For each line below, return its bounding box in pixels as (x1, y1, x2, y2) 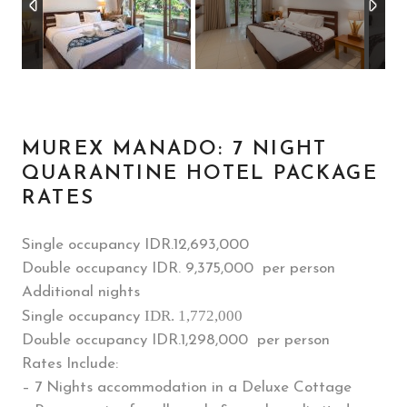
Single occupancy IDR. (22, 237, 174, 253)
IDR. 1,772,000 (144, 307, 243, 324)
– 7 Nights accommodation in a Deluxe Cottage (22, 380, 352, 395)
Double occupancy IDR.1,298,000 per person (22, 333, 330, 348)
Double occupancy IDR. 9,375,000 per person (22, 261, 335, 276)
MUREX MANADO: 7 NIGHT (22, 139, 328, 160)
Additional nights (22, 284, 140, 300)
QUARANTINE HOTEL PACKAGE (22, 164, 378, 184)
